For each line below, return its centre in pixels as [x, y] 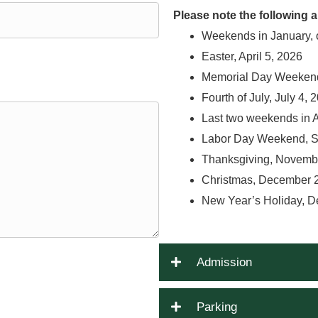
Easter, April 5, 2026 [252, 56]
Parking [217, 307]
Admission [224, 262]
